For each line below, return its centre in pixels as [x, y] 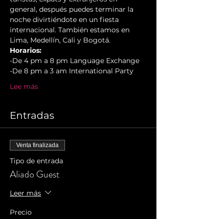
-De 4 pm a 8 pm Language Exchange [75, 61]
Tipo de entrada [36, 161]
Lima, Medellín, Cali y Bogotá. [60, 40]
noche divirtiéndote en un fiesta [65, 20]
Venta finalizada [37, 145]
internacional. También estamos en [71, 30]
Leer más [25, 193]
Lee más [24, 87]
